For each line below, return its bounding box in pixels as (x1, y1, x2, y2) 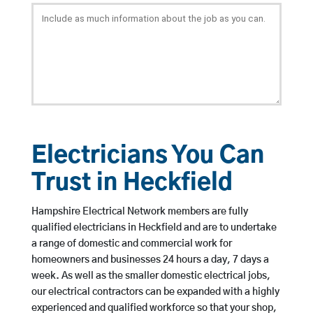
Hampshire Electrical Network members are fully (31, 207, 248, 217)
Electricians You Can (31, 145, 264, 168)
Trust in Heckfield (31, 172, 233, 196)
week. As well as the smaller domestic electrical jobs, (31, 271, 270, 282)
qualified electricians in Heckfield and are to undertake (31, 223, 277, 233)
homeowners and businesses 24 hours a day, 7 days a (31, 255, 269, 265)
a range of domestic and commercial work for (31, 239, 232, 249)
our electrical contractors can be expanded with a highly (31, 287, 279, 298)
